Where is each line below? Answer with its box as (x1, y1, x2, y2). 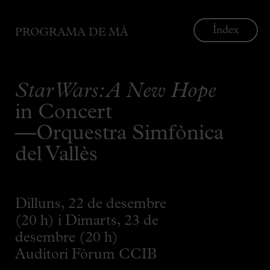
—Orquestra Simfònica (15, 124, 224, 145)
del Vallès (15, 145, 98, 166)
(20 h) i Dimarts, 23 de (15, 214, 159, 228)
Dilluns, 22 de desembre (15, 197, 166, 212)
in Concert (15, 102, 112, 124)
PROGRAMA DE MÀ (15, 27, 128, 39)
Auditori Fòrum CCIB (15, 248, 157, 262)
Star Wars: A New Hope (15, 81, 216, 102)
